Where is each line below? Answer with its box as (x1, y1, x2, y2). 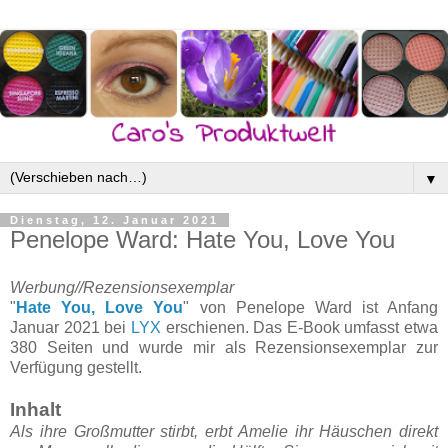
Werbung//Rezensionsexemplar (10, 278, 234, 296)
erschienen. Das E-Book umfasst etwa (160, 318, 438, 336)
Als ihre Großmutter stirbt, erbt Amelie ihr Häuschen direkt (10, 422, 438, 440)
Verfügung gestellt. (10, 358, 142, 376)
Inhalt (10, 398, 61, 420)
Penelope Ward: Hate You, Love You (10, 226, 395, 254)
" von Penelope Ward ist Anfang (183, 298, 438, 316)
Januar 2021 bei (10, 318, 131, 336)
